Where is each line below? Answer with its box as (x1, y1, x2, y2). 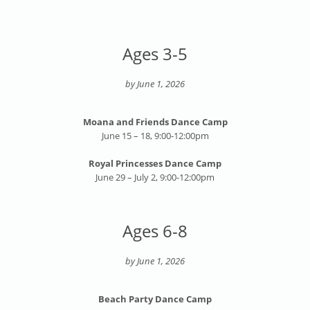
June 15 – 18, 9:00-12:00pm (101, 129, 209, 143)
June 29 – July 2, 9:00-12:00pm (95, 171, 215, 184)
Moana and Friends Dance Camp (82, 116, 228, 129)
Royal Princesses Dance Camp (89, 157, 221, 170)
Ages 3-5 (122, 42, 188, 66)
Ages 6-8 (122, 219, 188, 243)
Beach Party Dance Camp (98, 293, 212, 306)
